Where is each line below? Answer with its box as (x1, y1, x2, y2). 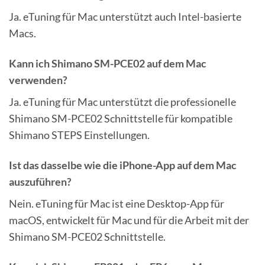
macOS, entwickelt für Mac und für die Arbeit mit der (9, 213, 249, 227)
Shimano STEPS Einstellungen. (9, 128, 150, 141)
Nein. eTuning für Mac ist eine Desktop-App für (9, 196, 224, 210)
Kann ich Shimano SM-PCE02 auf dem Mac (9, 56, 206, 70)
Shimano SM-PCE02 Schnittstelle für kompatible (9, 111, 232, 125)
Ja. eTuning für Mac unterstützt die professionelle (9, 95, 236, 108)
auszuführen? (9, 174, 72, 188)
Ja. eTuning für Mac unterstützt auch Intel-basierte (9, 9, 241, 23)
